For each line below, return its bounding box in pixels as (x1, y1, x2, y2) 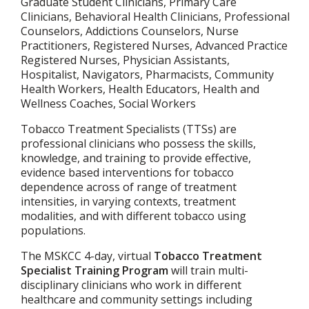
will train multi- (168, 263, 248, 278)
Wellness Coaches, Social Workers (21, 96, 196, 111)
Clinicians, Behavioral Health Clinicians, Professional (21, 9, 290, 24)
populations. (21, 223, 86, 238)
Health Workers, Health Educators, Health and (21, 81, 259, 97)
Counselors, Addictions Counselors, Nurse (21, 23, 239, 39)
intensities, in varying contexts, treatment (21, 194, 236, 209)
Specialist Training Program (21, 263, 168, 278)
